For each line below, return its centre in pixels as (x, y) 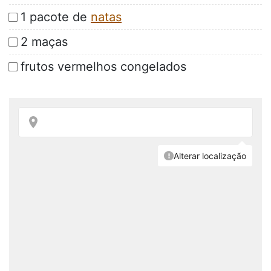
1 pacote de (56, 17)
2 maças (44, 42)
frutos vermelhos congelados (103, 67)
